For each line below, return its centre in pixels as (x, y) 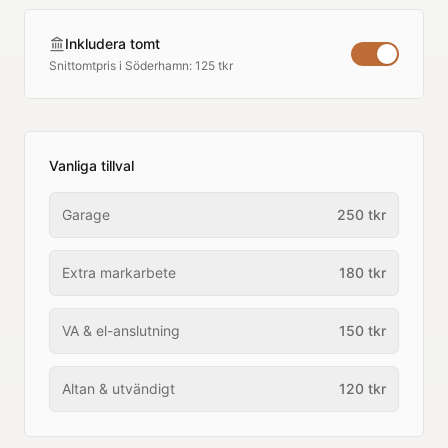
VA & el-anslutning (121, 330)
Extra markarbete (119, 272)
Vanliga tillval (91, 165)
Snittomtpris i (87, 65)
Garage (86, 214)
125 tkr (214, 65)
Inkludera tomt (112, 43)
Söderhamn (157, 65)
